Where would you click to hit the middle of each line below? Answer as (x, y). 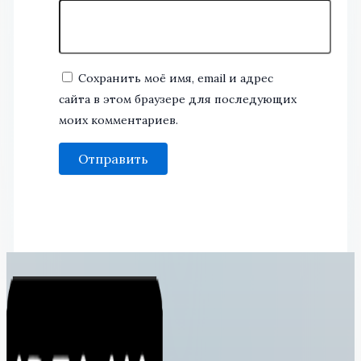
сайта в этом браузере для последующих (177, 100)
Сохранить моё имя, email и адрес (175, 79)
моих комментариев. (118, 120)
